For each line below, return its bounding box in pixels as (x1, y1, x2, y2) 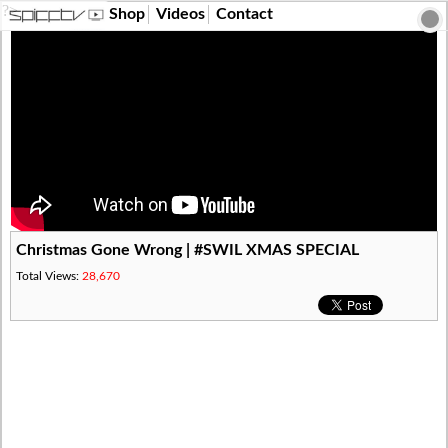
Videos (156, 6, 205, 22)
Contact (216, 6, 273, 22)
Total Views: (16, 269, 83, 282)
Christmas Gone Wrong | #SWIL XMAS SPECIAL (16, 242, 360, 258)
